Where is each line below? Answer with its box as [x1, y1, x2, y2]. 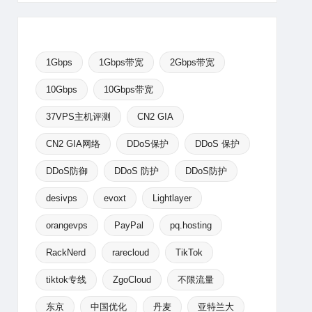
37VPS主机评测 [45, 111, 111, 122]
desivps [45, 193, 77, 203]
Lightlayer [152, 193, 192, 203]
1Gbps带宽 [98, 57, 143, 68]
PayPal [114, 220, 143, 231]
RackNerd [45, 247, 86, 258]
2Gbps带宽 [169, 57, 214, 68]
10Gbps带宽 [103, 84, 153, 95]
